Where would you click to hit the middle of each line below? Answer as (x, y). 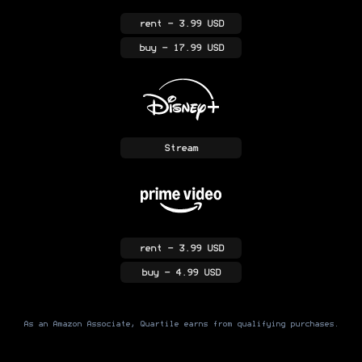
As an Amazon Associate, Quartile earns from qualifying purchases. (181, 324)
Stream (181, 148)
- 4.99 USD (189, 273)
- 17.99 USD (189, 48)
